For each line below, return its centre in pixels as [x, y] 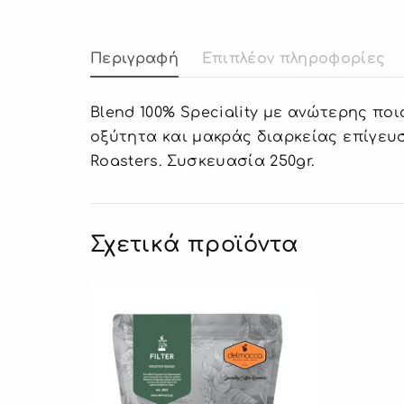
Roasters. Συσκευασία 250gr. [202, 162]
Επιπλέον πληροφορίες [294, 59]
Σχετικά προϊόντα [195, 245]
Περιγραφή [135, 59]
